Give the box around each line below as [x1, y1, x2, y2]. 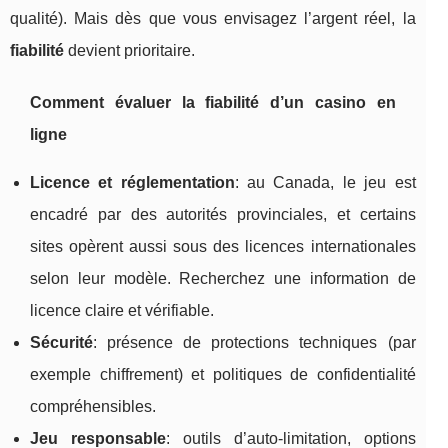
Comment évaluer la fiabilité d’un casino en [30, 93, 396, 111]
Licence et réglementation [30, 173, 235, 191]
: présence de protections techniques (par [93, 333, 416, 351]
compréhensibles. [30, 397, 156, 415]
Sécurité [30, 333, 93, 351]
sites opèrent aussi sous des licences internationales [30, 237, 416, 255]
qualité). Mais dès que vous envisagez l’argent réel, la [10, 9, 416, 27]
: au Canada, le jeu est [234, 173, 416, 191]
